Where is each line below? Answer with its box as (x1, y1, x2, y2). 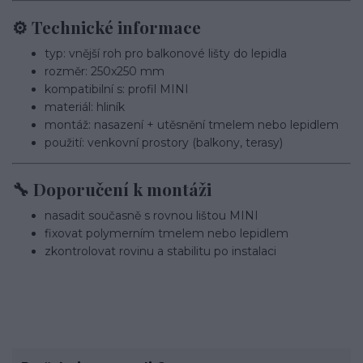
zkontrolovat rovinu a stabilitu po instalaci (45, 243, 276, 258)
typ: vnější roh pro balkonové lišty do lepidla (45, 45, 287, 61)
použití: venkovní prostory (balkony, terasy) (45, 135, 283, 150)
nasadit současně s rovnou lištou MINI (45, 207, 258, 223)
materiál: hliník (45, 99, 125, 114)
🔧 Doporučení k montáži (12, 177, 211, 200)
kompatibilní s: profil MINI (45, 81, 189, 96)
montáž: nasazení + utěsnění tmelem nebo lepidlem (45, 117, 339, 132)
